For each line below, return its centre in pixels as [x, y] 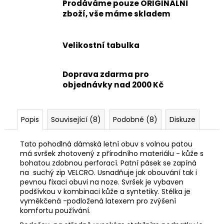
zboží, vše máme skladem [116, 14]
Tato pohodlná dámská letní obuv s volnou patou [106, 144]
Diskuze [182, 119]
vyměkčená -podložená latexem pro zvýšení [98, 201]
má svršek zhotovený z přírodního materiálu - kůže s [112, 153]
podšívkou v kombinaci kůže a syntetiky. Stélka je [105, 191]
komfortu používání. [55, 210]
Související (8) [76, 119]
